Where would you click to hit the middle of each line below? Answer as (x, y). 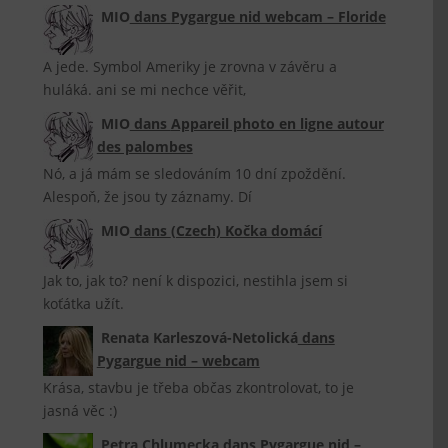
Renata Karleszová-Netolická (199, 337)
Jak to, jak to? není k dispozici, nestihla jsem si (196, 280)
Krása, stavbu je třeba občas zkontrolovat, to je (199, 387)
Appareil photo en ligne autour (277, 123)
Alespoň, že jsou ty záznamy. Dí (148, 196)
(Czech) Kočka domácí (246, 230)
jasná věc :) (80, 410)
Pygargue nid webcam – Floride (278, 16)
